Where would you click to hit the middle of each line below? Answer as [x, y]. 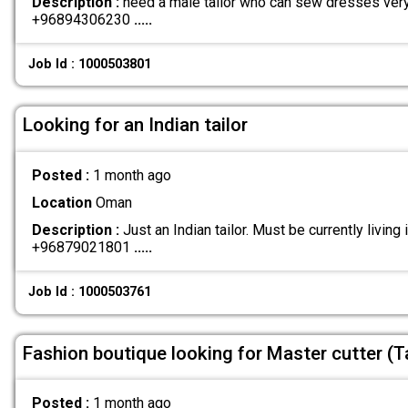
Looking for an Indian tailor [135, 125]
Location [61, 202]
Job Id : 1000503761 [90, 292]
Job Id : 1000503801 [90, 64]
